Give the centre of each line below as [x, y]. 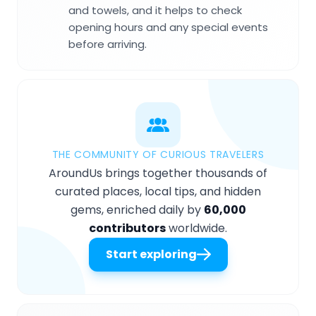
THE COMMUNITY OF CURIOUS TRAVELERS [158, 155]
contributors [127, 229]
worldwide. [196, 229]
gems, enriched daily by [137, 210]
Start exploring [151, 255]
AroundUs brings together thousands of [158, 174]
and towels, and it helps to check [155, 11]
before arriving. [108, 44]
